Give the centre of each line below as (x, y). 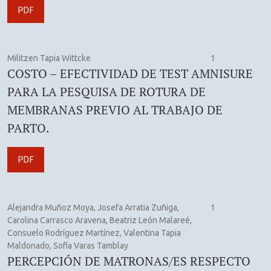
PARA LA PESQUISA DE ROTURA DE (106, 91)
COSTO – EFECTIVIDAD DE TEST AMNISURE (130, 73)
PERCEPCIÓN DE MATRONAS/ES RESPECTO (129, 261)
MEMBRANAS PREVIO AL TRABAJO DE (115, 109)
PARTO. (28, 128)
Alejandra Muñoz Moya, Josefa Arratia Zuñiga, (93, 207)
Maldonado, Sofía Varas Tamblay (68, 245)
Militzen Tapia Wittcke (49, 58)
